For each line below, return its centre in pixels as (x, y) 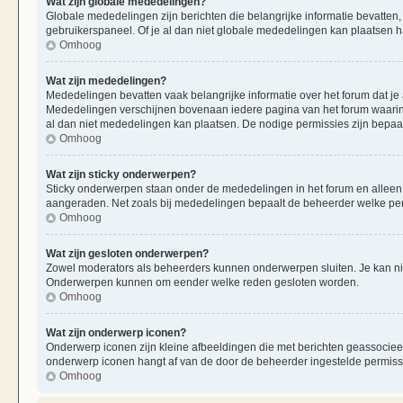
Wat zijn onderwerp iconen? (116, 332)
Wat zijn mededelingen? (106, 81)
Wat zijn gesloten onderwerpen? (127, 253)
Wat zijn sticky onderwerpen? (121, 174)
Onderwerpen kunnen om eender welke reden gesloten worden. (202, 282)
